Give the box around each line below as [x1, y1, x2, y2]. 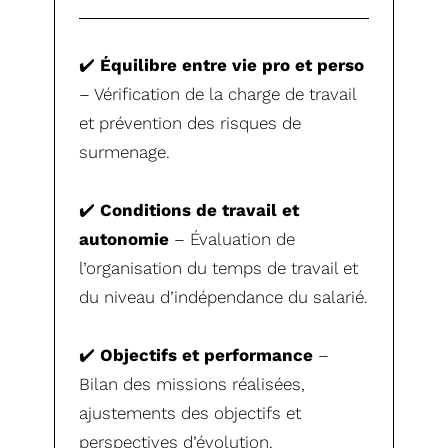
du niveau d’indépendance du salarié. [79, 286, 369, 307]
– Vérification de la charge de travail [79, 83, 357, 104]
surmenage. [79, 141, 171, 162]
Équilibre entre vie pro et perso [100, 54, 365, 75]
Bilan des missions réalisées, [79, 373, 306, 394]
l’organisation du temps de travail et [79, 257, 359, 278]
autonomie [79, 228, 170, 249]
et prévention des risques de [79, 112, 302, 133]
